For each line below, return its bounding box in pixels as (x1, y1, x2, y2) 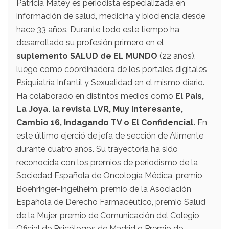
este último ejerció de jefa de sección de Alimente (16, 130, 203, 141)
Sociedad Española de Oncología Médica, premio (16, 170, 202, 180)
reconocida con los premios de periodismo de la (16, 157, 198, 167)
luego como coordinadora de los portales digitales (16, 64, 207, 74)
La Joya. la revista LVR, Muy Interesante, (16, 104, 183, 114)
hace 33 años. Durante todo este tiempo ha (16, 24, 179, 34)
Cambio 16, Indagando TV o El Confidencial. (16, 117, 195, 127)
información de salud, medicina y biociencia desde (16, 11, 205, 21)
